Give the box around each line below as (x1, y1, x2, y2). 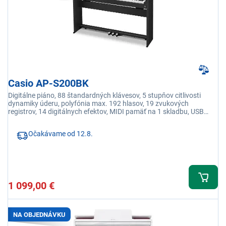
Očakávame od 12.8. (28, 130, 93, 138)
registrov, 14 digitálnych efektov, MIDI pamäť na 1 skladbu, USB (8, 107, 204, 116)
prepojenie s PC (8, 116, 59, 124)
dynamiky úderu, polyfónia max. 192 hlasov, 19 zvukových (8, 99, 189, 108)
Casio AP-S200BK (8, 77, 89, 90)
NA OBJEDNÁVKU (13, 210, 66, 218)
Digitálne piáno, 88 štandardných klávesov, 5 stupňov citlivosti (8, 91, 201, 100)
